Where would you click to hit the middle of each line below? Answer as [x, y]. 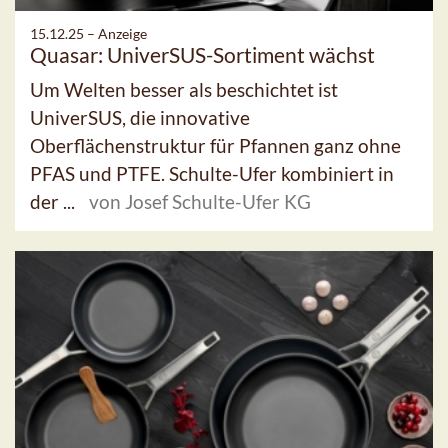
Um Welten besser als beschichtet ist [184, 90]
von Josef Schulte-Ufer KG [200, 202]
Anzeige [122, 34]
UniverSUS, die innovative [140, 118]
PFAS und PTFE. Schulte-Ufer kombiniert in [212, 174]
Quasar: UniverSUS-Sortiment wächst [202, 55]
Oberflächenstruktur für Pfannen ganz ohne [215, 146]
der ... [54, 202]
